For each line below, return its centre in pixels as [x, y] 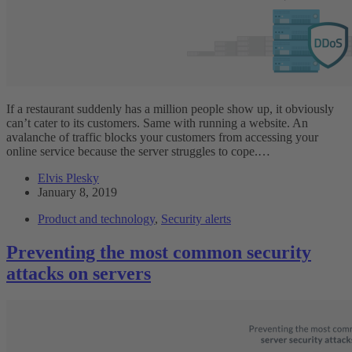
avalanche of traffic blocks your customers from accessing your [162, 137]
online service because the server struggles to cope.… [138, 151]
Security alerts [196, 218]
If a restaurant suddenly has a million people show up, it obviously [170, 108]
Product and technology [96, 218]
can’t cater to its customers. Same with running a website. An [157, 123]
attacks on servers [79, 273]
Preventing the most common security [159, 252]
